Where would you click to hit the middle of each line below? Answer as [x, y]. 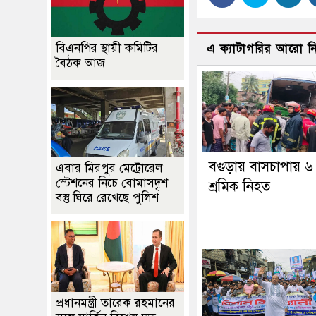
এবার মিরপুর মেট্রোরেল [109, 168]
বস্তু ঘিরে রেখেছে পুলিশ [107, 198]
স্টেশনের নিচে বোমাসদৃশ [112, 183]
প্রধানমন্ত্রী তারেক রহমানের [115, 303]
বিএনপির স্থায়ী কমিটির [107, 48]
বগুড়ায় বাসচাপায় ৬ [261, 167]
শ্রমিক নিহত [239, 187]
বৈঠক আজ [80, 63]
